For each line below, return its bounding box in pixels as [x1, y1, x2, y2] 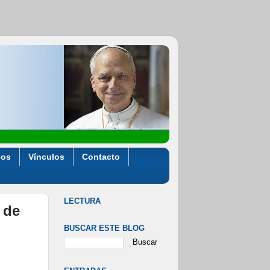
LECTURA [64, 196, 101, 206]
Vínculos [28, 151, 64, 162]
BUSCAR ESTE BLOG [64, 224, 145, 233]
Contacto [81, 151, 120, 162]
